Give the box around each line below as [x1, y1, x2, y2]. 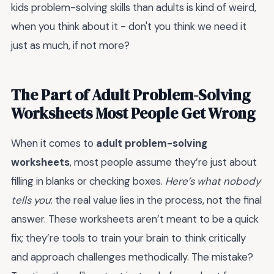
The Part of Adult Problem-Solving [11, 84, 250, 105]
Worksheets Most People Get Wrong [11, 102, 255, 124]
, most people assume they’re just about [70, 155, 257, 169]
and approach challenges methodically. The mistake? [11, 250, 253, 264]
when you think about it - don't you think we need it [11, 19, 246, 33]
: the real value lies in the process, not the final [51, 193, 262, 207]
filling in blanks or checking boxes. [11, 174, 165, 188]
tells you [11, 193, 51, 207]
